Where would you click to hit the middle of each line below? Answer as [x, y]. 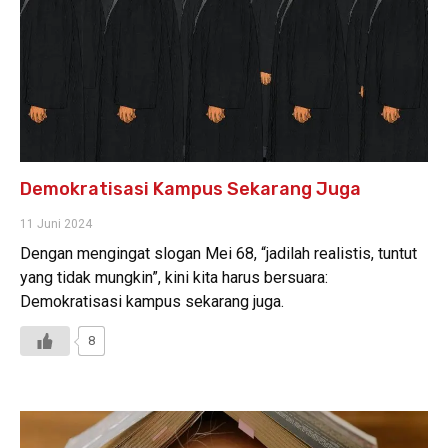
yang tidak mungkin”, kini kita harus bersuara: [174, 277]
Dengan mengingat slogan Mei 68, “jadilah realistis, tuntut [218, 253]
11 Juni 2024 [56, 223]
